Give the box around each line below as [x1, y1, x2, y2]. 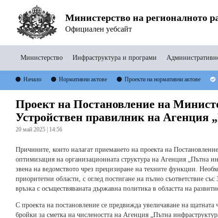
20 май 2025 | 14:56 [16, 126, 62, 133]
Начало [23, 76, 41, 83]
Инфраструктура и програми [73, 54, 157, 61]
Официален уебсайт [65, 24, 132, 33]
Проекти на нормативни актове [125, 76, 200, 83]
